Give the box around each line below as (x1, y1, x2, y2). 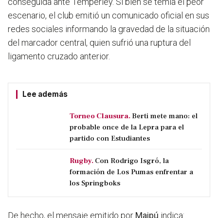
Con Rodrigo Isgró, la (95, 156, 169, 166)
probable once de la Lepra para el (70, 122, 184, 132)
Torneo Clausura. (70, 111, 130, 121)
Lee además (22, 90, 68, 99)
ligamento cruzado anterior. (8, 51, 110, 62)
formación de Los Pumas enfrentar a (70, 167, 193, 177)
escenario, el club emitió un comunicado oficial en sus (8, 10, 209, 21)
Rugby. (70, 156, 93, 166)
